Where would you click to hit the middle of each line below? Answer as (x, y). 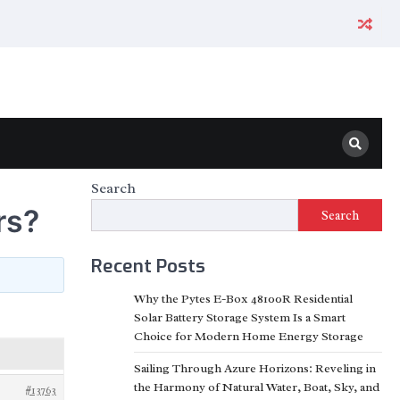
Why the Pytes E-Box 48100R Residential (243, 299)
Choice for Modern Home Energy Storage (249, 336)
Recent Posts (148, 266)
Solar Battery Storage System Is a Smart (240, 317)
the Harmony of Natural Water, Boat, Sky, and (257, 387)
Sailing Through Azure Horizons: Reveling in (255, 368)
